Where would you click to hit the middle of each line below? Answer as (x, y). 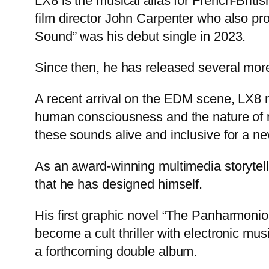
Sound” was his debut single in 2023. (141, 36)
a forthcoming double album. (116, 251)
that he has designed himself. (119, 184)
